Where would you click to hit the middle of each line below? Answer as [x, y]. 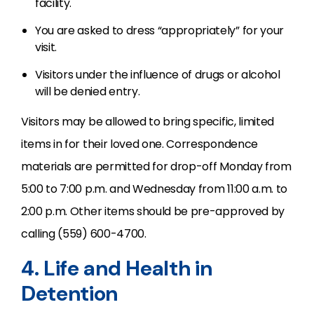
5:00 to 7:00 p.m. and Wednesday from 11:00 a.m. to [154, 189]
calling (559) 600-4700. [84, 234]
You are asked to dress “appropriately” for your [159, 31]
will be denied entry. [88, 92]
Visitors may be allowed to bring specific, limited [148, 122]
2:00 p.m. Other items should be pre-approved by [153, 212]
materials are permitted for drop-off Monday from [156, 167]
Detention [70, 294]
